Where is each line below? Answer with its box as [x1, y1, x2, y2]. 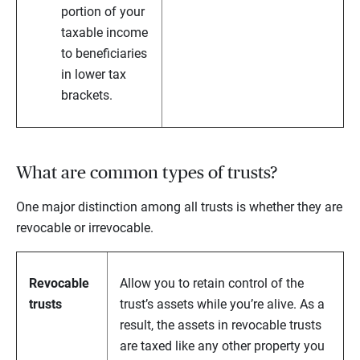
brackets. [61, 88, 112, 104]
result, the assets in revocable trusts [120, 317, 321, 333]
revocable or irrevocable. [16, 220, 153, 236]
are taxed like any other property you [120, 338, 325, 354]
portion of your [61, 4, 145, 20]
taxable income [61, 25, 148, 41]
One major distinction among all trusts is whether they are [16, 199, 342, 215]
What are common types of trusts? [16, 164, 277, 182]
